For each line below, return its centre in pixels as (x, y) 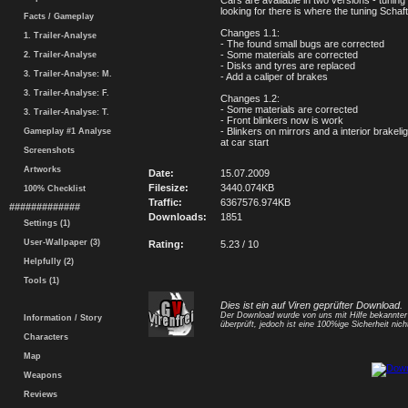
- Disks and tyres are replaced (288, 66)
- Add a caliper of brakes (274, 76)
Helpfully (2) (46, 261)
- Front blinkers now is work (282, 120)
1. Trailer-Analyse (57, 36)
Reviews (38, 394)
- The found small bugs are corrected (302, 44)
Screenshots (46, 150)
